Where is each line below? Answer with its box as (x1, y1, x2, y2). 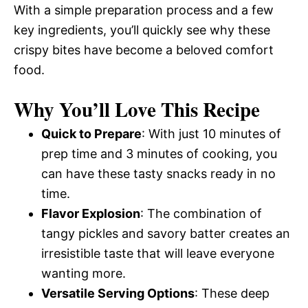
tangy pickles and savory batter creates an (41, 226, 290, 241)
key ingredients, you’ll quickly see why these (14, 23, 270, 37)
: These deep (195, 286, 269, 300)
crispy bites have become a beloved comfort (14, 43, 274, 57)
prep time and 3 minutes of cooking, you (41, 146, 277, 161)
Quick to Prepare (41, 126, 142, 141)
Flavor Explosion (41, 206, 140, 221)
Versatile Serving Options (41, 286, 195, 300)
